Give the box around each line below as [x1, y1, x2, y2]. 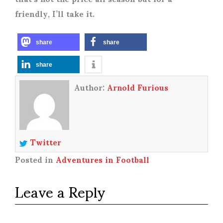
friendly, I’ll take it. [15, 1, 97, 25]
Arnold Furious [107, 75, 168, 99]
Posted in [15, 147, 56, 171]
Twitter [27, 129, 61, 153]
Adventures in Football [56, 147, 149, 171]
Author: [74, 75, 107, 99]
